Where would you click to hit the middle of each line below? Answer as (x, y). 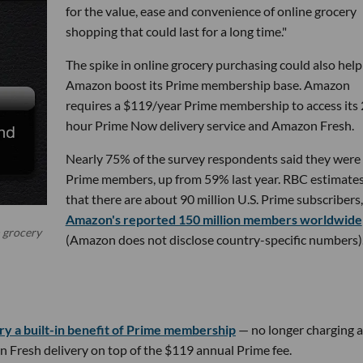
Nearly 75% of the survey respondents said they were (213, 158)
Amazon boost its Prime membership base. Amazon (207, 84)
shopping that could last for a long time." (176, 31)
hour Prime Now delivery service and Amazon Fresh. (209, 125)
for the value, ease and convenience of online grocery (211, 11)
